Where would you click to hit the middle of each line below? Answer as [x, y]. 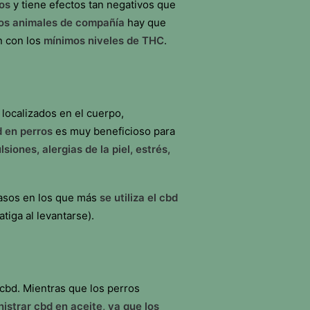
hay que [145, 22]
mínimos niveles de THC [102, 40]
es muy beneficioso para [115, 131]
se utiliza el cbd [139, 198]
